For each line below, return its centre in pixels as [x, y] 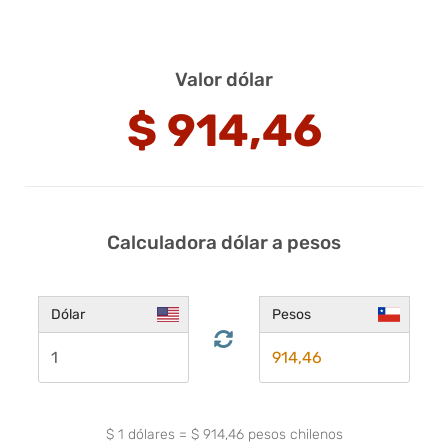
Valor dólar [224, 79]
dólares [151, 434]
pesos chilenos [293, 434]
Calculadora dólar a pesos [224, 242]
